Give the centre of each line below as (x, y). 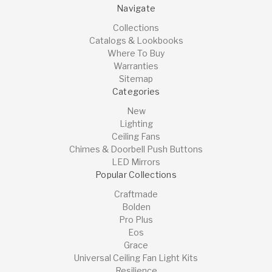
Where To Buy (136, 53)
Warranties (136, 66)
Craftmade (136, 194)
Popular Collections (136, 174)
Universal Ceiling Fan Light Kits (136, 257)
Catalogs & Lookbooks (136, 40)
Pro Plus (136, 219)
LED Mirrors (136, 161)
